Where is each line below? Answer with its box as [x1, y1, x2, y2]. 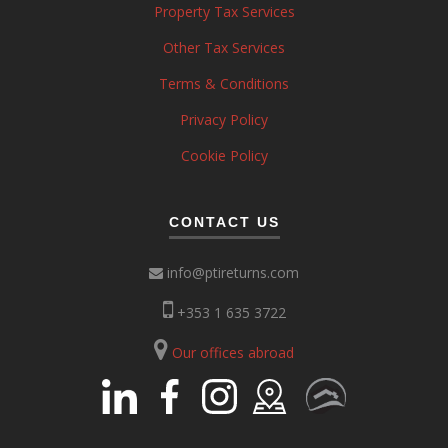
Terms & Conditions [159, 73, 289, 93]
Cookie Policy [180, 145, 268, 165]
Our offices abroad [172, 342, 294, 362]
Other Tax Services [163, 37, 285, 57]
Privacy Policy [180, 109, 268, 129]
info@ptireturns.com [163, 262, 299, 282]
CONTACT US [168, 214, 280, 231]
